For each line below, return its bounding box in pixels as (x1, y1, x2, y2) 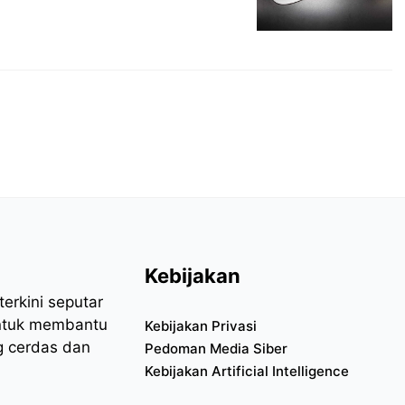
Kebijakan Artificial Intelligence (144, 362, 349, 380)
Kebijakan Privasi (144, 316, 257, 334)
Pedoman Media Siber (144, 339, 287, 357)
